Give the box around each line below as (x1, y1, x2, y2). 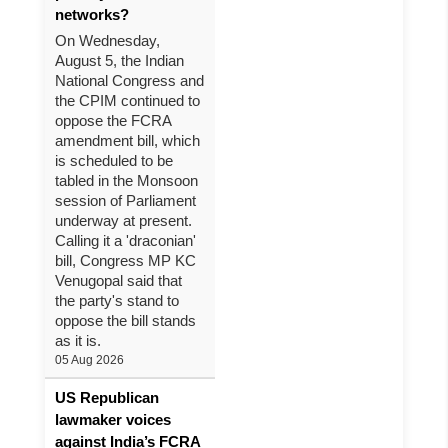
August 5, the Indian (55, 52, 184, 69)
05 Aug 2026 (55, 353, 124, 367)
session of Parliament (55, 192, 196, 209)
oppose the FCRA (55, 112, 171, 129)
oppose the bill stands (55, 312, 196, 329)
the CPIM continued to (55, 92, 200, 109)
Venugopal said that (55, 272, 182, 289)
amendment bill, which (55, 132, 200, 149)
